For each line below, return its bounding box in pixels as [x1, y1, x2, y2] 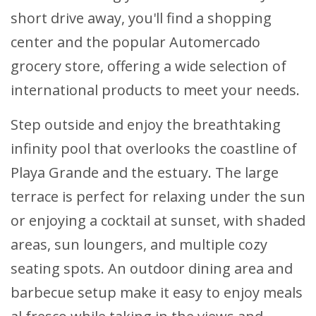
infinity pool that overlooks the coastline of [11, 139, 297, 159]
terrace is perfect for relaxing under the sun [11, 187, 305, 207]
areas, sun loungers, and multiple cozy [11, 235, 267, 255]
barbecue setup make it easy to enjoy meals [11, 283, 303, 303]
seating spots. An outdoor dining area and [11, 259, 293, 279]
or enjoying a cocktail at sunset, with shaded [11, 211, 305, 231]
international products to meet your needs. [11, 80, 300, 100]
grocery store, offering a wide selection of [11, 56, 286, 76]
